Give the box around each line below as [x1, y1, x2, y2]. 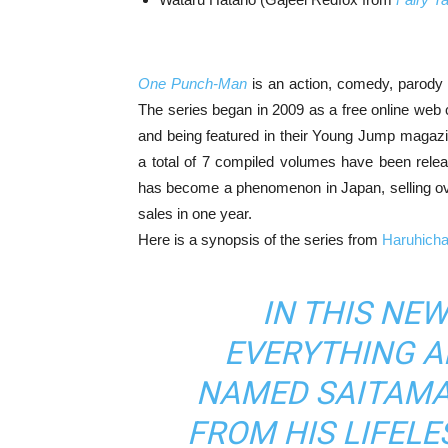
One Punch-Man [138, 74, 247, 92]
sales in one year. [138, 204, 252, 222]
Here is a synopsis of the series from [138, 230, 382, 248]
